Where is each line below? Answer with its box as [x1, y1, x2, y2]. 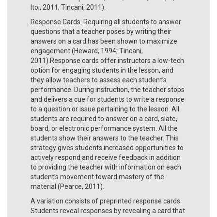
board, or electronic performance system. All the [31, 124, 178, 132]
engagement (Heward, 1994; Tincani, [31, 46, 143, 55]
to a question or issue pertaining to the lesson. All [31, 105, 179, 113]
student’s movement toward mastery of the [31, 172, 164, 181]
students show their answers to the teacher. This [31, 134, 179, 142]
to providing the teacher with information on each [31, 163, 181, 171]
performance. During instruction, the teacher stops [31, 85, 185, 93]
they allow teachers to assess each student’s [31, 76, 167, 84]
